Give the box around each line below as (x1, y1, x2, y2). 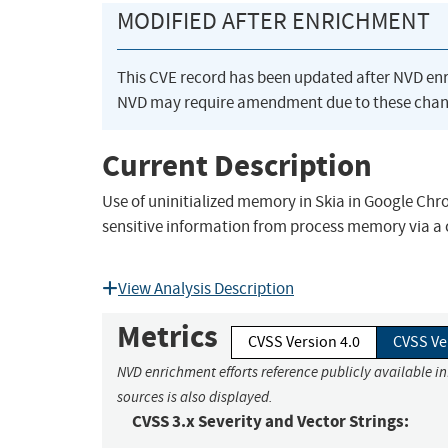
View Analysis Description (118, 278, 294, 300)
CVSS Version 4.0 (248, 332, 360, 353)
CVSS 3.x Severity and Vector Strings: (132, 410, 409, 434)
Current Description (102, 144, 372, 186)
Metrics (117, 316, 218, 358)
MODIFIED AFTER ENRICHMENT (117, 6, 430, 37)
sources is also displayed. (117, 388, 273, 407)
